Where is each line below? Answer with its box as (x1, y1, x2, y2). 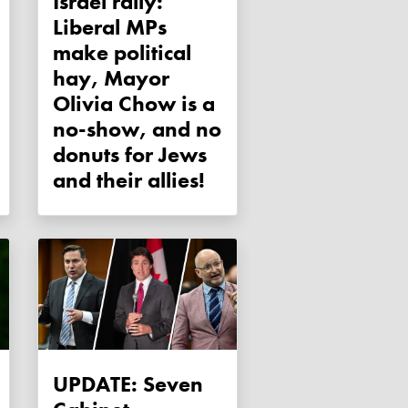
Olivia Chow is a (53, 89, 215, 118)
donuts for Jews (53, 140, 207, 169)
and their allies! (53, 166, 205, 195)
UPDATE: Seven (53, 370, 203, 399)
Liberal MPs (53, 13, 167, 42)
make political (53, 38, 191, 67)
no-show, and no (53, 115, 221, 144)
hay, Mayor (53, 64, 169, 93)
